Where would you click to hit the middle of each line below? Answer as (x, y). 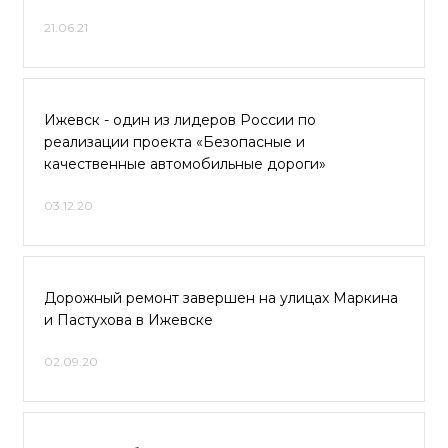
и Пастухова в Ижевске (128, 320)
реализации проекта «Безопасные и (174, 142)
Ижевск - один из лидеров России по (180, 120)
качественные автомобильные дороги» (185, 164)
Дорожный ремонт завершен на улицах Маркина (221, 298)
